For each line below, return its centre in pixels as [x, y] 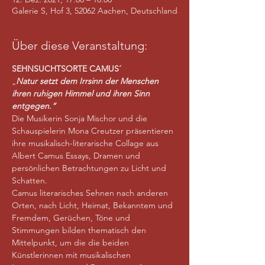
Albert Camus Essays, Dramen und [77, 156]
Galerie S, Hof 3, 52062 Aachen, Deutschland [95, 11]
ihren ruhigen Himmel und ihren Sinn [82, 93]
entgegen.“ [34, 106]
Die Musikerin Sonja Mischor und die [81, 118]
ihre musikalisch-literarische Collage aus [86, 143]
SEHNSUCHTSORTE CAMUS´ [66, 69]
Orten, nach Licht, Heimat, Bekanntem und [93, 205]
